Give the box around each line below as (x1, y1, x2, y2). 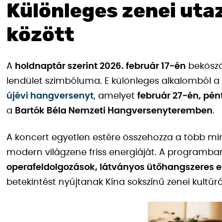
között (6, 25, 74, 45)
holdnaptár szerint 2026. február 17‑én (15, 62, 186, 71)
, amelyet (94, 92, 137, 101)
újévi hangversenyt (6, 92, 94, 101)
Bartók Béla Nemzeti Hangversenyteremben (15, 107, 213, 115)
